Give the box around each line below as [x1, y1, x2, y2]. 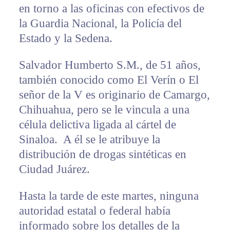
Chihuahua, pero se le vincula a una [18, 103, 189, 116]
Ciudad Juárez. [18, 162, 90, 176]
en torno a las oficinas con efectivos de [18, 2, 204, 15]
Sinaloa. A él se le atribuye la [18, 132, 160, 146]
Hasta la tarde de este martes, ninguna [18, 189, 199, 202]
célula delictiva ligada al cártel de [18, 118, 176, 131]
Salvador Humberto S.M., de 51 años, [18, 58, 201, 71]
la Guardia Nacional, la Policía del [18, 16, 182, 30]
